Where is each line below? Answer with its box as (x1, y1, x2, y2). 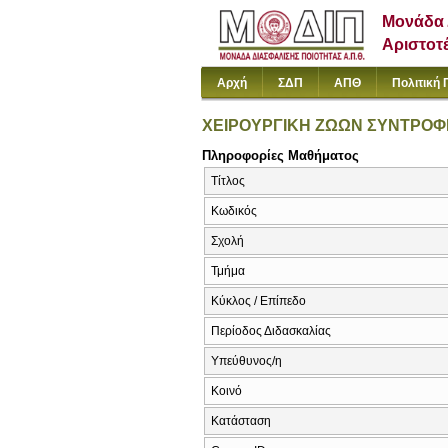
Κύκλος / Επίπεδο (211, 294, 306, 309)
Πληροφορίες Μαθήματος (202, 147, 359, 163)
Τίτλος (211, 174, 245, 189)
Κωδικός (211, 204, 257, 219)
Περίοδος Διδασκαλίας (211, 324, 331, 339)
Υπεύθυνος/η (211, 354, 282, 369)
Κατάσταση (211, 414, 271, 429)
